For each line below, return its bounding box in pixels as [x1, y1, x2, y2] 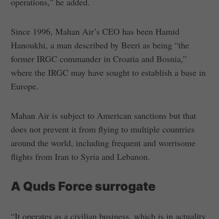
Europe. [11, 80, 39, 92]
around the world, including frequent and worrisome [11, 136, 196, 149]
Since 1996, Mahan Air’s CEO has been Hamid [11, 25, 180, 37]
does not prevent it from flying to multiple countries [11, 123, 195, 135]
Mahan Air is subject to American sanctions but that [11, 109, 197, 121]
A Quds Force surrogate [11, 178, 156, 194]
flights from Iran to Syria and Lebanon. [11, 150, 151, 162]
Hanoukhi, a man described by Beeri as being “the [11, 39, 190, 51]
